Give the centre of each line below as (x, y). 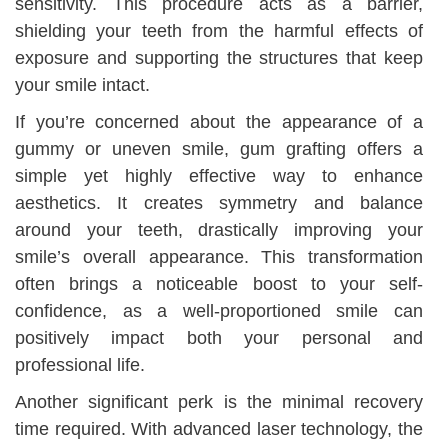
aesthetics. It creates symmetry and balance (219, 203)
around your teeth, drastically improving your (219, 230)
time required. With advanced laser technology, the (219, 429)
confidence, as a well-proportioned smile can (219, 311)
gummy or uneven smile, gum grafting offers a (219, 149)
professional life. (80, 365)
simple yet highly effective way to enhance (219, 176)
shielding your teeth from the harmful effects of (219, 31)
